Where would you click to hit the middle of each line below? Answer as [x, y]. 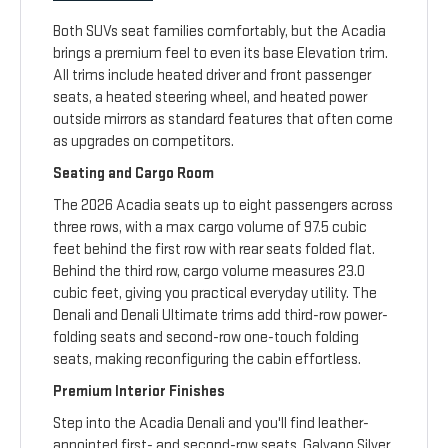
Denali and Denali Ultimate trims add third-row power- [221, 316]
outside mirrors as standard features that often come [223, 120]
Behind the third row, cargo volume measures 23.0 [209, 272]
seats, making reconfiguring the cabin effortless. [207, 360]
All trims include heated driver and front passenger [212, 76]
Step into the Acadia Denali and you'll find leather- [211, 424]
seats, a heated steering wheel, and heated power [210, 98]
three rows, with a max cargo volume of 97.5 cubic [210, 228]
